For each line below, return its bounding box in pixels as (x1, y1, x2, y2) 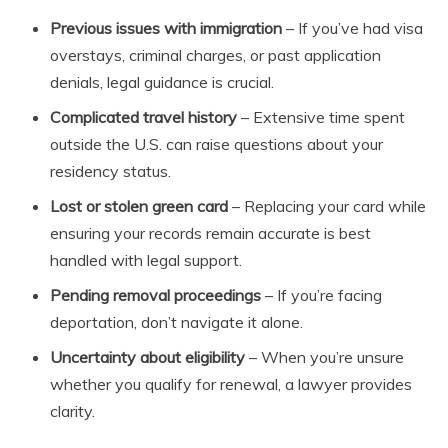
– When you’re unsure (245, 346, 404, 367)
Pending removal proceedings (50, 284, 261, 305)
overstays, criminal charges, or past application (50, 44, 381, 65)
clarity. (50, 400, 95, 421)
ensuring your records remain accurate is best (50, 222, 371, 243)
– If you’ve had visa (282, 17, 423, 38)
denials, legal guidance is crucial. (50, 71, 274, 92)
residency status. (50, 160, 171, 181)
